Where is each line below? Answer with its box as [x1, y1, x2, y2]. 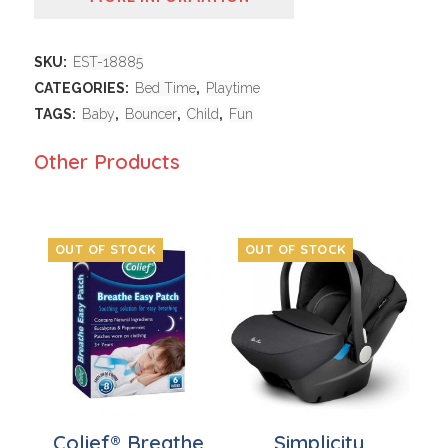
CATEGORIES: [33, 79, 132, 96]
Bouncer [124, 105, 177, 122]
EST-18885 [72, 53, 143, 70]
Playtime [205, 79, 260, 96]
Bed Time [134, 79, 196, 96]
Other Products [33, 148, 180, 174]
